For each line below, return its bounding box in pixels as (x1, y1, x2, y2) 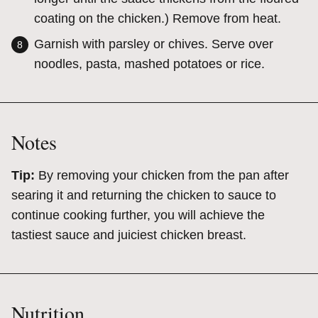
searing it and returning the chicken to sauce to (11, 188, 276, 203)
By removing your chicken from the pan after (38, 168, 289, 183)
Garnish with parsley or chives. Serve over (34, 37, 273, 52)
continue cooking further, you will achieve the (11, 208, 265, 223)
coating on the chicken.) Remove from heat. (34, 11, 281, 26)
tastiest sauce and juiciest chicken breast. (11, 228, 250, 243)
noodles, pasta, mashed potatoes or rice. (34, 57, 265, 72)
